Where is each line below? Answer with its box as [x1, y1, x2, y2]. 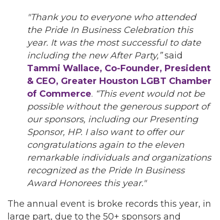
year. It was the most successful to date [27, 37, 201, 48]
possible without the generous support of [27, 101, 209, 112]
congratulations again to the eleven [27, 139, 184, 150]
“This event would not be [95, 88, 205, 99]
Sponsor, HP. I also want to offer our [27, 126, 184, 137]
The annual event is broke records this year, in [7, 198, 211, 209]
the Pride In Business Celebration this [27, 24, 193, 35]
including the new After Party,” [27, 50, 162, 61]
